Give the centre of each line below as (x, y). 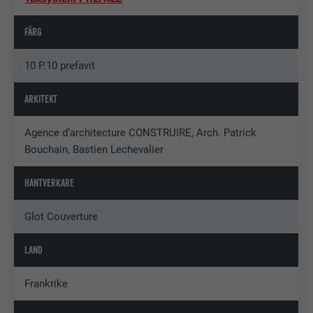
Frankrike (46, 283)
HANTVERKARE (50, 183)
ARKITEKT (41, 99)
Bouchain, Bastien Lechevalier (94, 149)
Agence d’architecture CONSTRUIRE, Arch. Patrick (141, 132)
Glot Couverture (61, 216)
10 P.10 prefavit (60, 65)
